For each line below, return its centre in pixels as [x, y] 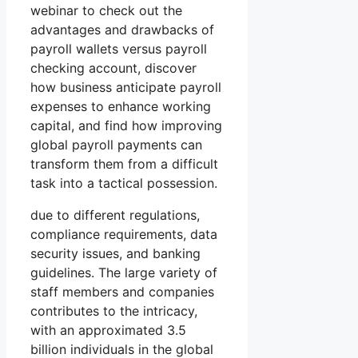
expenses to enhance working [121, 107]
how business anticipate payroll [126, 88]
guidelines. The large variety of [124, 273]
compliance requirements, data [124, 235]
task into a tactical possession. [124, 183]
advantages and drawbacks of [122, 30]
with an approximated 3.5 [108, 330]
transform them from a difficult [124, 164]
